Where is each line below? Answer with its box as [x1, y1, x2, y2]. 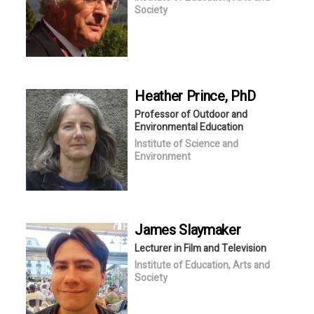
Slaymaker [179, 219, 241, 240]
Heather [135, 86, 186, 107]
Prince [186, 86, 225, 107]
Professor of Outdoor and [135, 107, 248, 122]
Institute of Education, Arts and [135, 257, 271, 273]
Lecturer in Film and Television [135, 240, 267, 256]
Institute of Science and [135, 136, 239, 151]
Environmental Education [135, 119, 244, 135]
